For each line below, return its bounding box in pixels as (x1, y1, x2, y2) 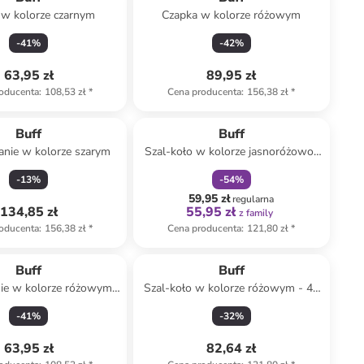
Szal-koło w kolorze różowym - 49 (143, 280, 319, 296)
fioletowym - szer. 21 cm (168, 160, 295, 175)
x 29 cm (211, 297, 252, 312)
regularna (232, 193, 275, 206)
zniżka (209, 105, 237, 118)
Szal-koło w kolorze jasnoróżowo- (144, 144, 318, 159)
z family (239, 206, 274, 219)
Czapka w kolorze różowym (162, 7, 301, 23)
